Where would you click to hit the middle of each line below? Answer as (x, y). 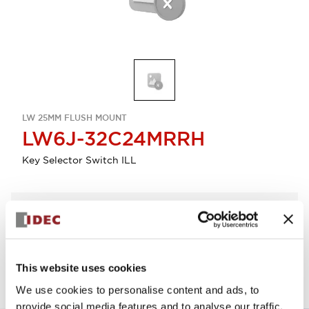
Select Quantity (54, 212)
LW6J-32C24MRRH (113, 139)
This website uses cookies (81, 268)
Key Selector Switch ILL (79, 160)
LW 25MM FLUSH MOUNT (74, 118)
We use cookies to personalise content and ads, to (138, 290)
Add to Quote (199, 236)
